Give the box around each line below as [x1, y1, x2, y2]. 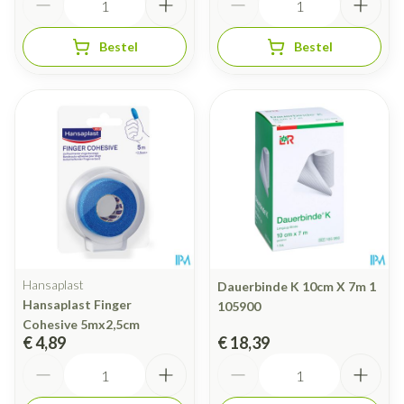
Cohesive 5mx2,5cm [23, 317, 140, 333]
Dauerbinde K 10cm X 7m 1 [217, 279, 376, 295]
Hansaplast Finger [23, 297, 132, 313]
